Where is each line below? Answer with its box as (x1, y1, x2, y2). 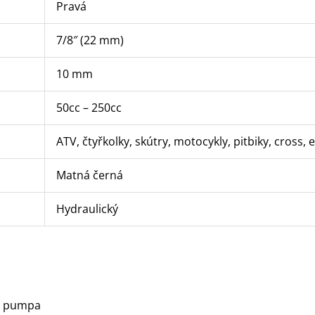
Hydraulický (56, 200, 118, 217)
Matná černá (56, 167, 123, 183)
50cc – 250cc (56, 99, 122, 115)
